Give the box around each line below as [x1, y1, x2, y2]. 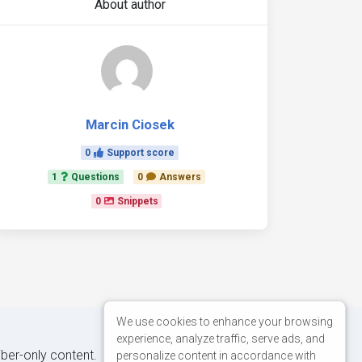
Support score [107, 147, 175, 158]
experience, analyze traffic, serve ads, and [116, 331, 325, 345]
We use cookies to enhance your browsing [116, 314, 333, 328]
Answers [158, 171, 201, 183]
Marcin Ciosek [85, 116, 175, 133]
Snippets [116, 196, 158, 207]
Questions [71, 171, 120, 183]
